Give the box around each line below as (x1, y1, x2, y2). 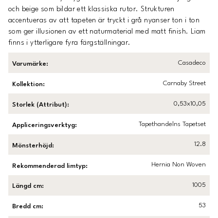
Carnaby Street (163, 80, 206, 87)
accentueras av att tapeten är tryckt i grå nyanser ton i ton (8, 17, 200, 24)
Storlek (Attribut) (12, 101, 68, 108)
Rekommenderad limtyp (12, 163, 86, 169)
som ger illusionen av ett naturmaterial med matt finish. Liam (8, 28, 206, 36)
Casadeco (178, 59, 206, 66)
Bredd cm (12, 203, 42, 210)
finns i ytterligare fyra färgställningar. (8, 39, 131, 47)
